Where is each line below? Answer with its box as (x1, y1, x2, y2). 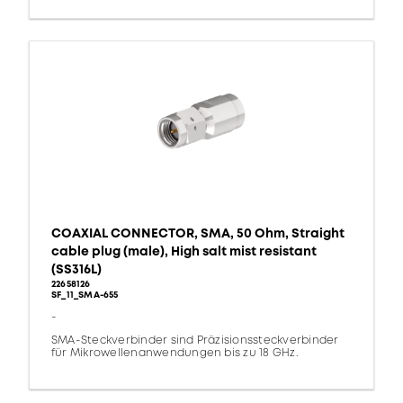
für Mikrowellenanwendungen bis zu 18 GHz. (51, 345, 298, 362)
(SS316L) (51, 261, 102, 279)
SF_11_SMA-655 (51, 289, 119, 302)
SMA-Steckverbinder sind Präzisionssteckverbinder (51, 333, 339, 349)
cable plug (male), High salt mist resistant (51, 243, 317, 261)
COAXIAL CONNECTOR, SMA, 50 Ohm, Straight (51, 225, 345, 243)
